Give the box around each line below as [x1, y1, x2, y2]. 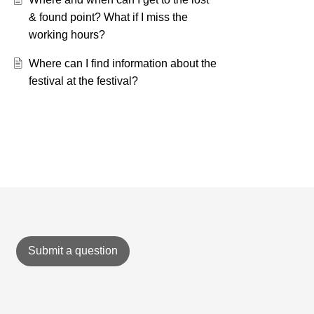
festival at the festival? [28, 75, 138, 88]
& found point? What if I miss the [28, 11, 188, 24]
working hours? [28, 29, 105, 41]
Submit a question [27, 245, 118, 257]
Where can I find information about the [28, 57, 217, 70]
